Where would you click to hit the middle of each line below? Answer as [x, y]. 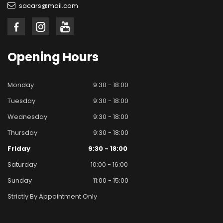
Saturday [22, 165]
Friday [19, 149]
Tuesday [21, 101]
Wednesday [27, 117]
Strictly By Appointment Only [52, 197]
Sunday [20, 181]
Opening [34, 57]
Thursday [22, 133]
